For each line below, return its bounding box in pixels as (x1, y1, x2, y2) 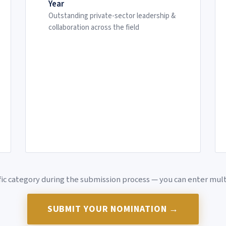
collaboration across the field (48, 22, 139, 33)
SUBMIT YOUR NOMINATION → (47, 203, 179, 216)
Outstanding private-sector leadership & (48, 11, 176, 22)
